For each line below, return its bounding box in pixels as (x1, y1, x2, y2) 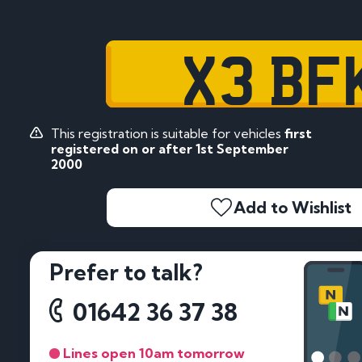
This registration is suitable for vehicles (50, 124, 284, 141)
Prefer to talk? (49, 259, 203, 287)
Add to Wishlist (234, 197, 351, 218)
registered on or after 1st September (50, 140, 288, 157)
